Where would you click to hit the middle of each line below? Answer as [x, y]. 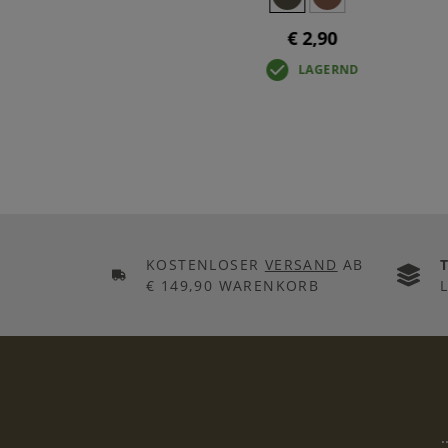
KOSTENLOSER [205, 264]
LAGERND [328, 69]
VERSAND [301, 264]
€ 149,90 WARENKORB [232, 285]
